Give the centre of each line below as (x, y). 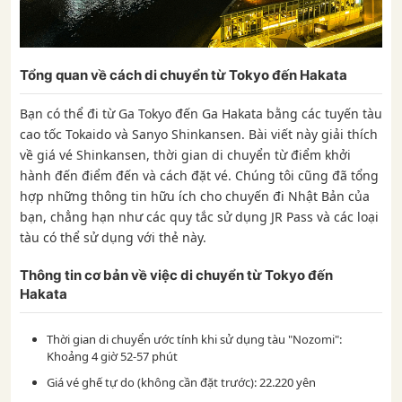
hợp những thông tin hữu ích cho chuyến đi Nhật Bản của (195, 196)
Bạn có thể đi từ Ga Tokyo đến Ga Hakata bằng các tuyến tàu (201, 114)
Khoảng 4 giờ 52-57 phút (112, 356)
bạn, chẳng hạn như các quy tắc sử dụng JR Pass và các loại (199, 217)
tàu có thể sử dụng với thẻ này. (113, 237)
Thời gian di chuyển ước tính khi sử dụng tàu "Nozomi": (194, 339)
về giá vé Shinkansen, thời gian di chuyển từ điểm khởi (185, 155)
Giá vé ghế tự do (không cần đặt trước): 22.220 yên (181, 382)
